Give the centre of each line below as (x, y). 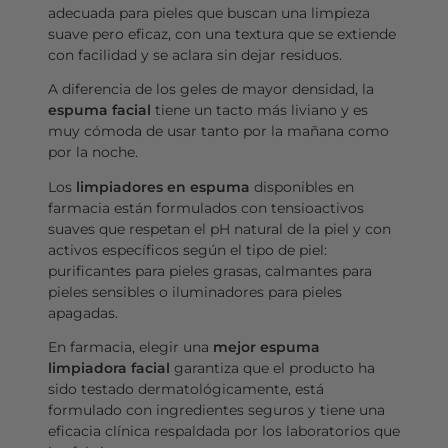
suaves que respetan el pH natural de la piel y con (219, 228)
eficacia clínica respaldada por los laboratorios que (223, 431)
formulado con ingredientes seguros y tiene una (216, 410)
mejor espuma (266, 347)
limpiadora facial (108, 368)
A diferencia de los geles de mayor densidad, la (210, 89)
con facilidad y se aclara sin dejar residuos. (194, 54)
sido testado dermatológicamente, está (185, 389)
